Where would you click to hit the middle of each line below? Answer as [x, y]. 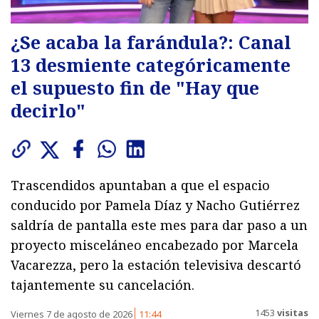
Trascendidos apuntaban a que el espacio [140, 185]
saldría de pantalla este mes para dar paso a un [159, 225]
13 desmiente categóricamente [151, 65]
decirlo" [48, 111]
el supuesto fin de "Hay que [135, 88]
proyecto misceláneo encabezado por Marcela [155, 245]
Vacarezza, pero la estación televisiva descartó [156, 265]
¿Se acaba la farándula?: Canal [151, 42]
